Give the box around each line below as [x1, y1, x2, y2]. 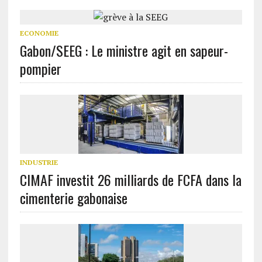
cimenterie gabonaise [19, 187, 127, 208]
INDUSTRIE [19, 158, 58, 167]
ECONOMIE [19, 29, 58, 37]
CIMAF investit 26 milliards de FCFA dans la [19, 169, 242, 190]
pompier [19, 58, 61, 79]
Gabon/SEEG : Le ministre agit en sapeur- [19, 40, 228, 61]
